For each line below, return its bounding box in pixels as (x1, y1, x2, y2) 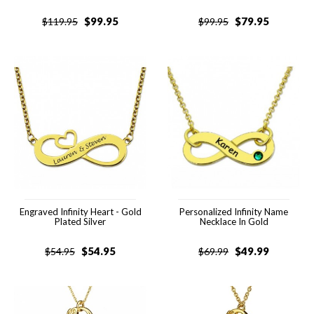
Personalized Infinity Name (179, 206, 288, 217)
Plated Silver (55, 216, 106, 227)
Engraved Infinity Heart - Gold (19, 206, 142, 217)
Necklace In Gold (199, 216, 268, 227)
